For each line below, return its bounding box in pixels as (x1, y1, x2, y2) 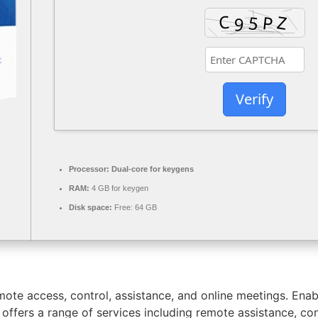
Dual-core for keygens (109, 165, 194, 174)
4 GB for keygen (89, 184, 148, 193)
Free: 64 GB (112, 203, 157, 212)
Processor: (69, 165, 109, 174)
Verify (236, 89, 273, 109)
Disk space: (69, 203, 112, 212)
